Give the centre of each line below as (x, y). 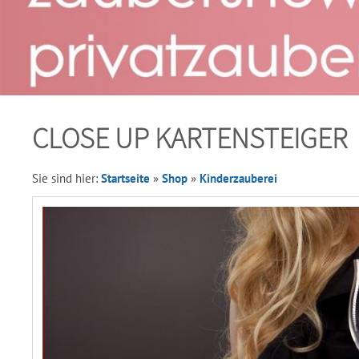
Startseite (125, 178)
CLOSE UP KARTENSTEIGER (190, 138)
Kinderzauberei (238, 178)
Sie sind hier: (67, 178)
